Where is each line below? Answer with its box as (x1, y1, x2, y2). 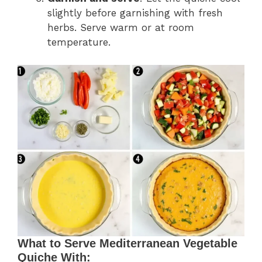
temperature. (47, 36, 111, 49)
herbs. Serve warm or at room (47, 22, 194, 34)
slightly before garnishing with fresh (47, 7, 223, 19)
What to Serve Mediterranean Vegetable (18, 237, 237, 250)
